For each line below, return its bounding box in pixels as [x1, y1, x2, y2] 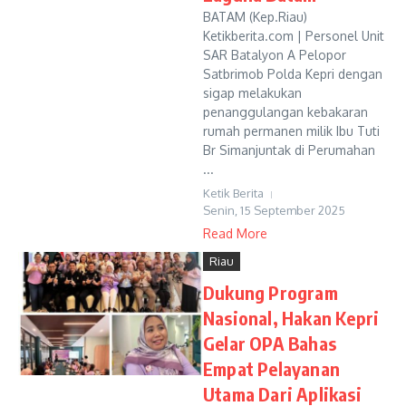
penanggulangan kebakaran [203, 104, 368, 120]
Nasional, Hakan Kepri [203, 306, 380, 329]
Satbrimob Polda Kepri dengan [203, 66, 382, 82]
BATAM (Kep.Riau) [203, 9, 307, 24]
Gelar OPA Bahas [203, 332, 336, 354]
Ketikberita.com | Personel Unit [203, 28, 384, 43]
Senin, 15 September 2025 [203, 203, 345, 217]
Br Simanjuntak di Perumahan [203, 142, 375, 158]
